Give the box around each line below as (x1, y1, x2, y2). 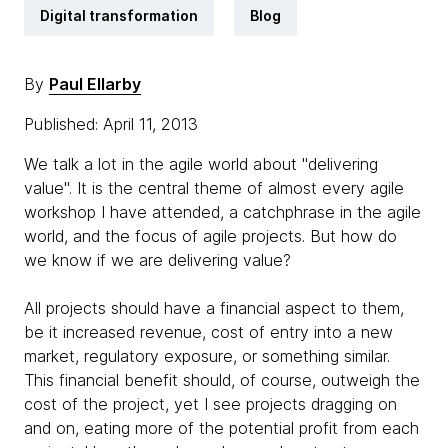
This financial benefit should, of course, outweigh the (24, 370, 420, 390)
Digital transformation (40, 7, 198, 24)
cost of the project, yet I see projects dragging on (24, 394, 397, 414)
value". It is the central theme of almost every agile (24, 178, 404, 198)
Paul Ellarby (49, 74, 141, 94)
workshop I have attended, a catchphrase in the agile (24, 202, 421, 222)
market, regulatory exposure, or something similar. (24, 346, 390, 366)
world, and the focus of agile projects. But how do (24, 226, 397, 246)
